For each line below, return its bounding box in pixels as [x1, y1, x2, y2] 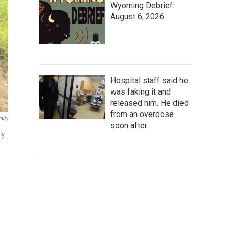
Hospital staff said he [110, 75, 188, 85]
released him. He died [110, 98, 189, 108]
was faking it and [110, 86, 171, 97]
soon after [110, 120, 147, 130]
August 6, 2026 [110, 11, 164, 21]
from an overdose [110, 109, 174, 119]
